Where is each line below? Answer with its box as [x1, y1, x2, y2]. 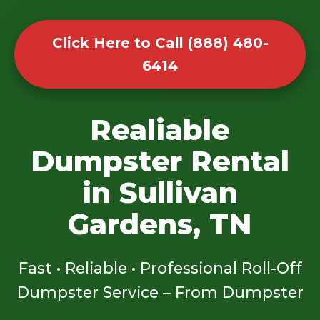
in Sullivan [82, 174, 238, 210]
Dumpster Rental [31, 143, 289, 179]
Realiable [90, 111, 230, 147]
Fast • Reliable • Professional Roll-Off [18, 258, 302, 277]
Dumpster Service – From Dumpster [16, 282, 304, 301]
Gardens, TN [68, 206, 252, 241]
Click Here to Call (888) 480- [51, 34, 269, 52]
